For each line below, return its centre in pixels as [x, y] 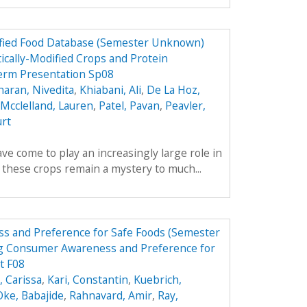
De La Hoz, [173, 89]
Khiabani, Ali [110, 89]
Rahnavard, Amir [110, 295]
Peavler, [185, 105]
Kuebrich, [157, 279]
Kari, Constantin [87, 279]
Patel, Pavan [129, 105]
